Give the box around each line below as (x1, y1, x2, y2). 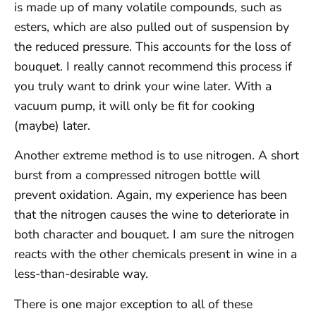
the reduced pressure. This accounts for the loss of (14, 38, 291, 55)
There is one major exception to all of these (14, 295, 253, 312)
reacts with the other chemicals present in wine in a (14, 245, 297, 263)
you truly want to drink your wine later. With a (14, 78, 272, 95)
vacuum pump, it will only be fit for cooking (14, 97, 255, 114)
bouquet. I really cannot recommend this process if (14, 58, 292, 75)
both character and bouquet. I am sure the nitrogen (14, 226, 294, 243)
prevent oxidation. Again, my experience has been (14, 186, 287, 204)
